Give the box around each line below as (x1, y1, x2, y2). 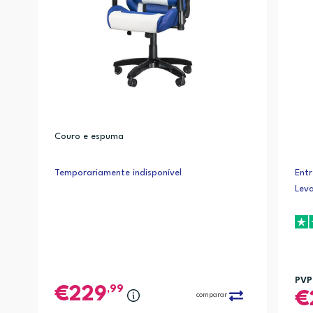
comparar (196, 291, 227, 299)
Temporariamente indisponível (54, 168, 182, 178)
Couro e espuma (54, 132, 124, 142)
